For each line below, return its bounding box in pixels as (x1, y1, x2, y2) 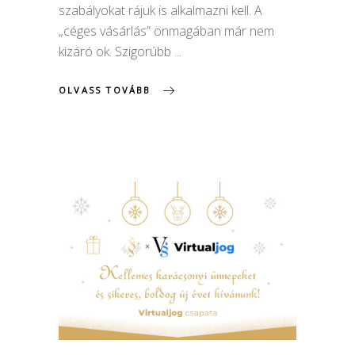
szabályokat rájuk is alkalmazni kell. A (59, 2, 262, 20)
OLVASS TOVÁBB (59, 84, 151, 97)
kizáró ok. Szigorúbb (59, 43, 174, 61)
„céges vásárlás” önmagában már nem (59, 22, 274, 40)
